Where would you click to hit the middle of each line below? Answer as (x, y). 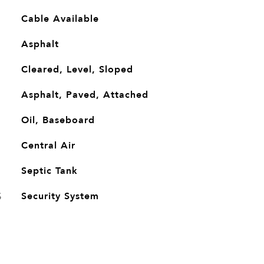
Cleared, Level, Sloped (77, 69)
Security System (60, 196)
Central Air (48, 145)
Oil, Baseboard (58, 120)
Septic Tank (49, 171)
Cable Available (60, 19)
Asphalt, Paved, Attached (85, 95)
